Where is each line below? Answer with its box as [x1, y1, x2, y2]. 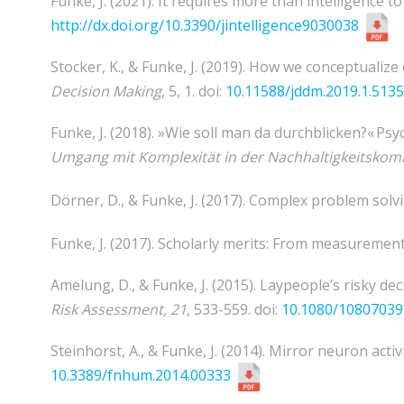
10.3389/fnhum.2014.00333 [50, 365, 231, 386]
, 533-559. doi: [187, 299, 281, 320]
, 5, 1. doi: [161, 81, 225, 102]
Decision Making [50, 81, 161, 102]
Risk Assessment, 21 [50, 299, 187, 320]
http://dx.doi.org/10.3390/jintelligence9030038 [50, 15, 359, 36]
